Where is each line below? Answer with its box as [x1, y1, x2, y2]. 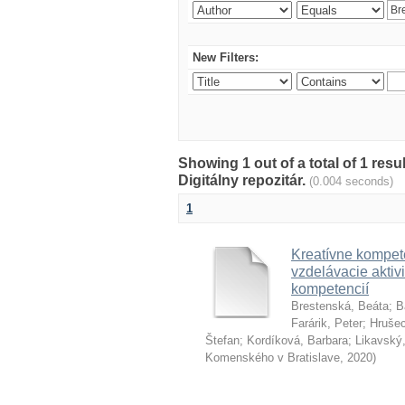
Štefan [205, 334, 240, 347]
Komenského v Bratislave [205, 351, 340, 364]
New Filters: [193, 51, 259, 64]
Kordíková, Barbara [247, 334, 348, 347]
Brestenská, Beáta [291, 299, 389, 313]
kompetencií [291, 281, 369, 297]
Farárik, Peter [291, 316, 363, 330]
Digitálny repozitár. [178, 173, 309, 188]
